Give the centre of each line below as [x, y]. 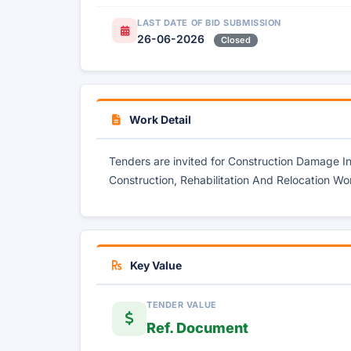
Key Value [155, 265]
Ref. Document [197, 328]
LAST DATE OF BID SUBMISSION [209, 23]
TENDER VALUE [182, 305]
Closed [236, 40]
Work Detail [159, 119]
